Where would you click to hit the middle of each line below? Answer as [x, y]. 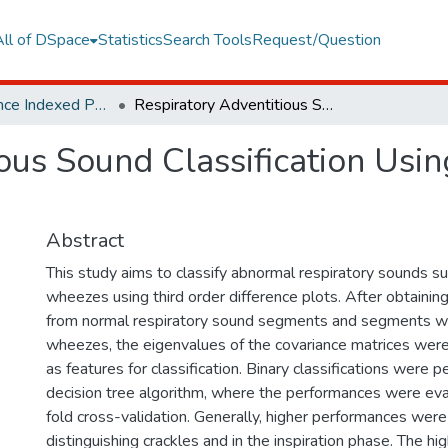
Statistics [130, 40]
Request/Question [316, 40]
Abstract [85, 240]
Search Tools [207, 40]
